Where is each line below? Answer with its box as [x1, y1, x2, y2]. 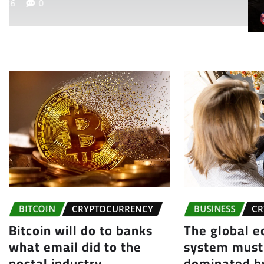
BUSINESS [194, 203, 236, 215]
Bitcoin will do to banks [9, 217, 153, 243]
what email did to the [9, 234, 141, 259]
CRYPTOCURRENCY [72, 203, 153, 215]
